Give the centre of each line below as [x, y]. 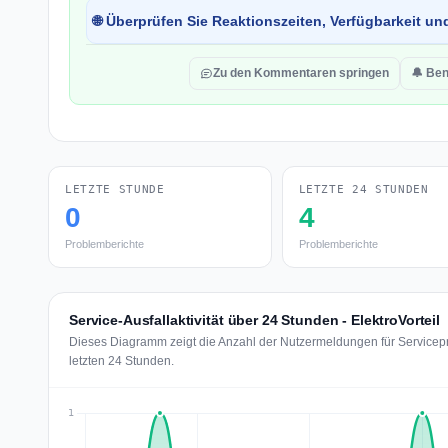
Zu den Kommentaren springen [301, 73]
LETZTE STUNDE [115, 189]
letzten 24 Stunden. [121, 361]
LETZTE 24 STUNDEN [363, 189]
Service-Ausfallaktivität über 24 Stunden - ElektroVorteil [255, 320]
